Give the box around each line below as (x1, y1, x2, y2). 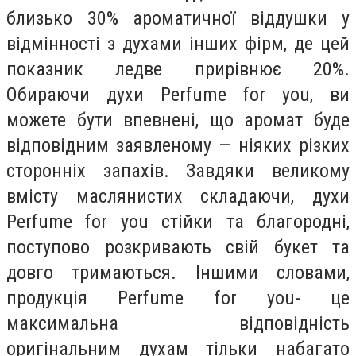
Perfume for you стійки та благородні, (6, 211, 350, 234)
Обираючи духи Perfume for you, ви (6, 83, 350, 106)
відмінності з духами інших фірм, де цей (6, 33, 350, 56)
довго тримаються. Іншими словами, (6, 261, 350, 284)
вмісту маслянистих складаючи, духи (6, 185, 350, 208)
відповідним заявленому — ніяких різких (6, 134, 350, 157)
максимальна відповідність (6, 312, 350, 335)
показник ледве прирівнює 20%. (6, 58, 350, 81)
